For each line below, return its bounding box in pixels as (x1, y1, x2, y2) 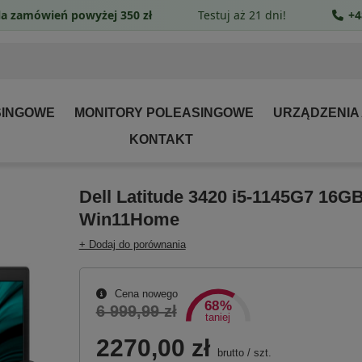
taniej (205, 312, 231, 324)
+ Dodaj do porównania (78, 238, 186, 251)
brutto (213, 347, 244, 360)
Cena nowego (111, 288, 178, 301)
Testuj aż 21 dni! (198, 6, 286, 23)
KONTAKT (128, 133, 193, 146)
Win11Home (78, 209, 179, 230)
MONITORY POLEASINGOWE (74, 106, 254, 120)
